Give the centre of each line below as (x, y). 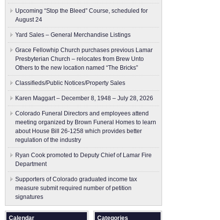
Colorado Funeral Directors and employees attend (82, 113)
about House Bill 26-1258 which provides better (79, 131)
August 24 (29, 20)
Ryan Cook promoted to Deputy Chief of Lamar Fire (83, 155)
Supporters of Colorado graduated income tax (76, 179)
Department (31, 164)
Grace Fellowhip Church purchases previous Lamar (84, 50)
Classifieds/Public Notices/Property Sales (70, 83)
